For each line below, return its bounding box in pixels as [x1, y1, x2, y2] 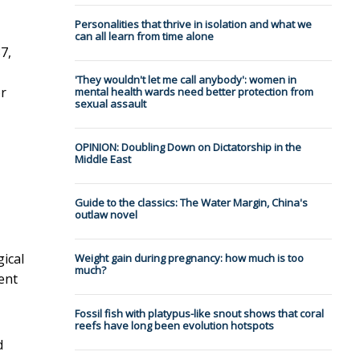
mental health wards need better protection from [74, 84, 313, 100]
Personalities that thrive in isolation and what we [74, 17, 312, 32]
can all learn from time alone [74, 29, 214, 44]
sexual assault [74, 96, 146, 112]
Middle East [74, 152, 131, 167]
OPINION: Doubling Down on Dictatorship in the [74, 140, 301, 155]
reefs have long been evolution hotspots [74, 318, 274, 333]
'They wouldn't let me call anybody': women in [74, 72, 297, 88]
